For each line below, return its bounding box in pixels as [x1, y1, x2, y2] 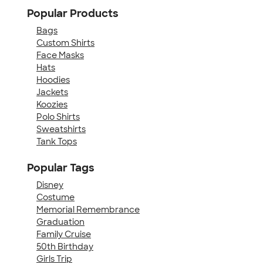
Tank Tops [36, 136, 77, 147]
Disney [36, 179, 63, 190]
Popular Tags [27, 160, 95, 175]
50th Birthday [36, 241, 93, 252]
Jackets [36, 86, 68, 97]
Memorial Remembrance [36, 204, 140, 215]
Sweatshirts [36, 123, 86, 134]
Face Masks [36, 49, 84, 60]
